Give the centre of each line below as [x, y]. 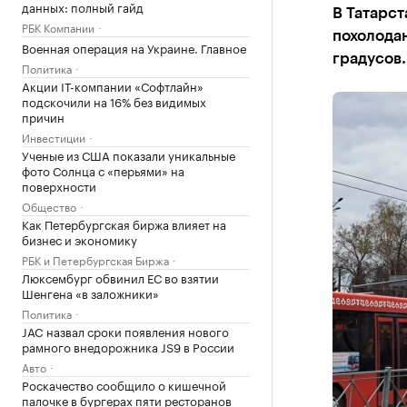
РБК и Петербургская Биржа [95, 259]
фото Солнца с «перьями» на [103, 170]
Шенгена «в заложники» [90, 293]
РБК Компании [58, 27]
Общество [49, 206]
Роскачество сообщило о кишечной [124, 384]
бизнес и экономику [79, 239]
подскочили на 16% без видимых [114, 101]
